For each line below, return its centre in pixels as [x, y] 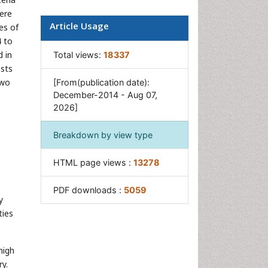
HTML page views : [93, 163]
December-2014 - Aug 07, [105, 95]
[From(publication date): [101, 83]
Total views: [78, 55]
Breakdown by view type [103, 135]
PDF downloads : [89, 190]
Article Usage [79, 26]
